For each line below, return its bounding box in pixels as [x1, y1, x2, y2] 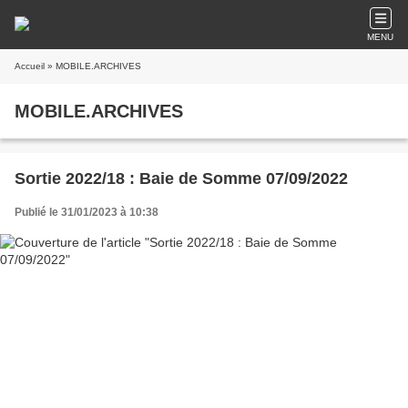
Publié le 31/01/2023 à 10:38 [15, 206, 158, 219]
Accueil [15, 61, 45, 71]
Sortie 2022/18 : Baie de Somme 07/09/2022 [15, 169, 348, 188]
